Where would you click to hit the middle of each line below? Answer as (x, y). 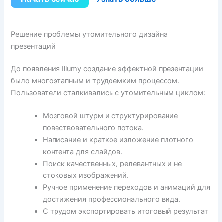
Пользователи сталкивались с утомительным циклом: (108, 92)
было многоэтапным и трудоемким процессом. (95, 81)
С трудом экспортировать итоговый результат (126, 211)
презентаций (33, 46)
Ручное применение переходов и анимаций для (127, 188)
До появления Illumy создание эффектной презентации (107, 69)
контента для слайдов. (83, 152)
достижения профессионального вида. (112, 199)
